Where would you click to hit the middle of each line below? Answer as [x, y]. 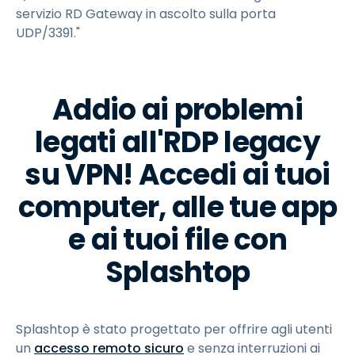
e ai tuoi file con [177, 240]
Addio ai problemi [177, 110]
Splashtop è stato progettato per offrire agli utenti [174, 330]
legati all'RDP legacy [177, 143]
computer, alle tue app [177, 208]
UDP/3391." [48, 33]
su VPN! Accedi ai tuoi [177, 175]
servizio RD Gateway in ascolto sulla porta [146, 14]
